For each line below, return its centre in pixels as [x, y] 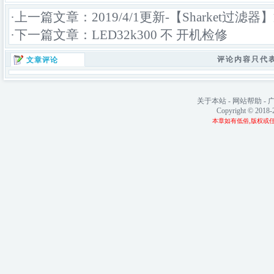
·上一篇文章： [51, 17]
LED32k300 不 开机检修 [160, 35]
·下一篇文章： [51, 35]
